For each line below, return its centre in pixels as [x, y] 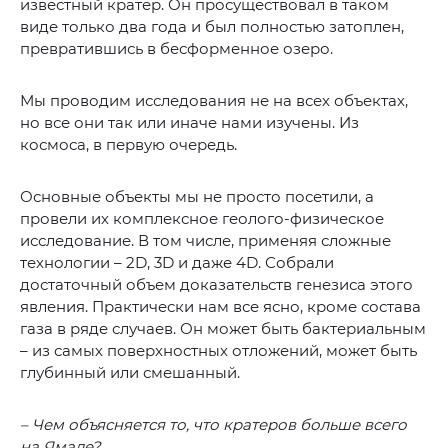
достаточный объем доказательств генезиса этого [216, 285]
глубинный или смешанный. [130, 373]
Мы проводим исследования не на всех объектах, [214, 101]
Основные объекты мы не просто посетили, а [197, 197]
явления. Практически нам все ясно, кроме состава [220, 307]
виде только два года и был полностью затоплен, [212, 27]
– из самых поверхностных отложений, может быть [218, 351]
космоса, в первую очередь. [128, 145]
